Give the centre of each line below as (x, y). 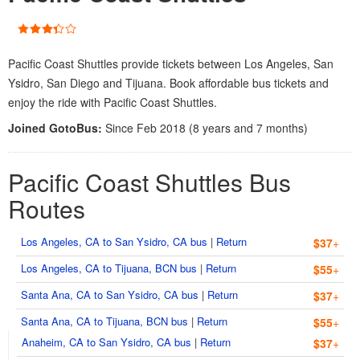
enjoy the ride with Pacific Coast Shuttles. (112, 102)
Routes (47, 209)
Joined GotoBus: (57, 128)
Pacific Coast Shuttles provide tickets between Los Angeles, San (171, 63)
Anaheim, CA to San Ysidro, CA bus (106, 342)
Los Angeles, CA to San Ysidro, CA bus (114, 241)
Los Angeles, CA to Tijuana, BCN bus (109, 268)
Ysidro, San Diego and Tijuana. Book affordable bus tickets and (168, 83)
